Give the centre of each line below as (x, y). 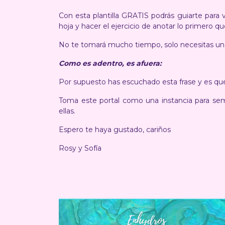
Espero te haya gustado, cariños (116, 130)
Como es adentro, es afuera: (110, 63)
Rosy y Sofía (81, 148)
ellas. (68, 111)
